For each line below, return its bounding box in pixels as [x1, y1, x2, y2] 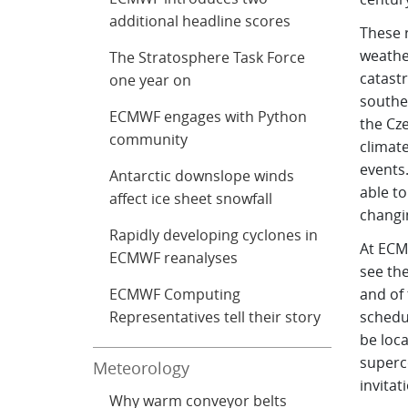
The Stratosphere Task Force [109, 47, 306, 67]
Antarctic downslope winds [109, 166, 295, 186]
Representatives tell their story [109, 307, 321, 327]
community [109, 129, 189, 149]
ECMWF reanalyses [109, 248, 239, 268]
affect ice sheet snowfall [109, 189, 273, 209]
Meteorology [93, 357, 190, 379]
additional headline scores [109, 11, 291, 31]
